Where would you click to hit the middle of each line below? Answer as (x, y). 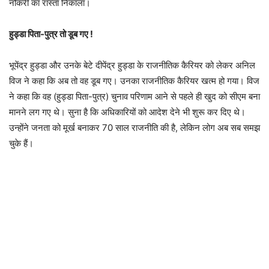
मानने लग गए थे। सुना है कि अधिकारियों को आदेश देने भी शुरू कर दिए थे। (127, 112)
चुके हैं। (21, 143)
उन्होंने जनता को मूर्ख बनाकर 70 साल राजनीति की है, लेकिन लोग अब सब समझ (134, 128)
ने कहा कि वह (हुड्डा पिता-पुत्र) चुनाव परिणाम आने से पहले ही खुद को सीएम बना (134, 96)
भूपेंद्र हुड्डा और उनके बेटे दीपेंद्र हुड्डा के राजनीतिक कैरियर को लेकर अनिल (132, 65)
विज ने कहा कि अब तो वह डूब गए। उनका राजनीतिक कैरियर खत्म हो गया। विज (134, 81)
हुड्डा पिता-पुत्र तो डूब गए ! (51, 34)
